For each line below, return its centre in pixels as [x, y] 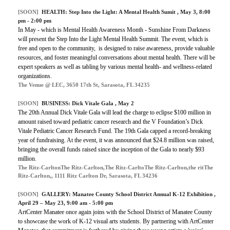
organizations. [35, 76]
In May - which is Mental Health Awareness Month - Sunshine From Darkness [114, 30]
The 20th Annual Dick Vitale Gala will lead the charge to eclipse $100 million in [114, 113]
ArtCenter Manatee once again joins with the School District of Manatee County [115, 212]
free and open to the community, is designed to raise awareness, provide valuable [116, 49]
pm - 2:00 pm [35, 21]
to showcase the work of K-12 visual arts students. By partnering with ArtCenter [116, 222]
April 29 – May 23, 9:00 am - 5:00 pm [65, 203]
